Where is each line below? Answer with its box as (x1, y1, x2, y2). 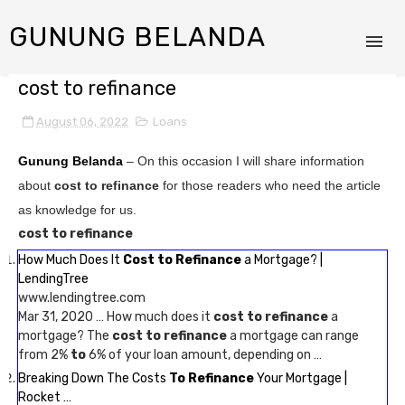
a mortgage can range (227, 328, 359, 344)
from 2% (18, 347, 71, 363)
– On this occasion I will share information (123, 154, 364, 168)
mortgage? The (18, 328, 112, 344)
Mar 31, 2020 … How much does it (18, 309, 213, 325)
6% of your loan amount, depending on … (86, 347, 322, 363)
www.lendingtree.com (18, 290, 146, 306)
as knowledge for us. (18, 202, 137, 217)
